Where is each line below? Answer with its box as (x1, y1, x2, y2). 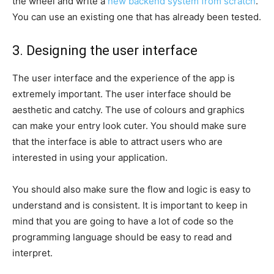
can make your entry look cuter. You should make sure (12, 119, 246, 131)
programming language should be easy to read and (12, 231, 232, 243)
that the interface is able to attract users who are (12, 135, 223, 147)
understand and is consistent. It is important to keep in (12, 199, 248, 211)
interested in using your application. (12, 151, 168, 163)
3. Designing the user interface (12, 42, 198, 58)
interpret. (12, 246, 53, 259)
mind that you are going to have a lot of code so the (12, 215, 234, 227)
